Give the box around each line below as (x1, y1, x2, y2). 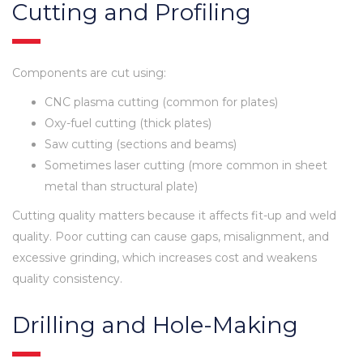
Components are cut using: (12, 65, 166, 80)
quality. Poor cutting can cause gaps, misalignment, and (12, 228, 329, 244)
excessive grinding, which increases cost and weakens (12, 250, 317, 265)
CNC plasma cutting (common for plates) (45, 94, 278, 109)
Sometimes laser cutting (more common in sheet (45, 157, 327, 173)
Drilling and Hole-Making (12, 310, 298, 339)
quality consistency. (12, 271, 122, 286)
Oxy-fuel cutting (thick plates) (45, 115, 211, 130)
